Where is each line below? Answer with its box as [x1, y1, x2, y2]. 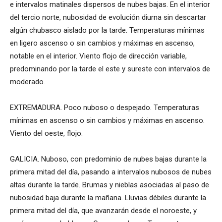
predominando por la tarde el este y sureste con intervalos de [10, 64, 210, 74]
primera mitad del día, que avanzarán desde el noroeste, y [10, 206, 197, 216]
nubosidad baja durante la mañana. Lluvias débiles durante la [10, 193, 206, 203]
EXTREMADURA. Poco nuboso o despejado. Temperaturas [10, 103, 199, 112]
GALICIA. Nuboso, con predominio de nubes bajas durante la [10, 155, 207, 164]
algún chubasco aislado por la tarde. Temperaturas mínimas [10, 26, 205, 35]
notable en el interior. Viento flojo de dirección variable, [10, 52, 187, 61]
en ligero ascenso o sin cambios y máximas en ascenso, [10, 39, 195, 48]
